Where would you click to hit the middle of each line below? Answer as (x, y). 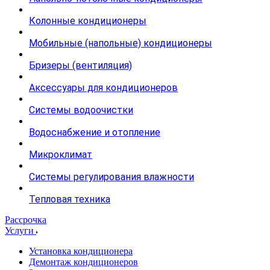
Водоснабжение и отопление (95, 132)
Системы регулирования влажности (111, 177)
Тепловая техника (70, 199)
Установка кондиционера (81, 251)
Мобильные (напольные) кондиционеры (121, 43)
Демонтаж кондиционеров (83, 262)
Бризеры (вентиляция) (80, 65)
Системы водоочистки (81, 110)
